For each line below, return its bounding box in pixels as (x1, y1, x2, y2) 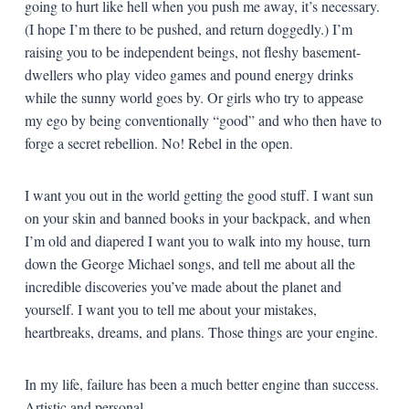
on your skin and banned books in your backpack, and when (24, 207, 371, 227)
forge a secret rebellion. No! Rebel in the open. (24, 132, 293, 152)
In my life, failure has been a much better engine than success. (24, 373, 379, 393)
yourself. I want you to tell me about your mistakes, (24, 299, 317, 319)
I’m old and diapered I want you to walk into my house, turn (24, 230, 371, 250)
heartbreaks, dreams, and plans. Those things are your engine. (24, 321, 378, 341)
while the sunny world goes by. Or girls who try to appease (24, 87, 363, 107)
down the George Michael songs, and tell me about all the (24, 253, 355, 273)
